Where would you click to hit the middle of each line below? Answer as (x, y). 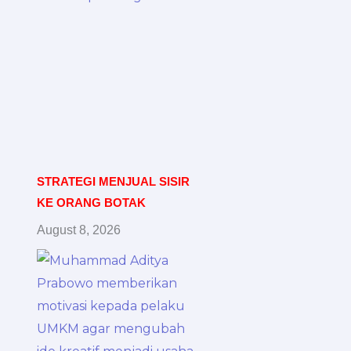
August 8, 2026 (79, 230)
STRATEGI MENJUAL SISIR (114, 181)
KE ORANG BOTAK (92, 202)
